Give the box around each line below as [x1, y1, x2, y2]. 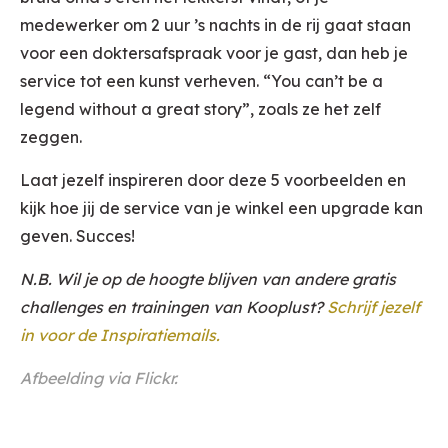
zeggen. [20, 127, 82, 148]
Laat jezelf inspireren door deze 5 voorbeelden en [20, 170, 406, 191]
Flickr [134, 368, 174, 389]
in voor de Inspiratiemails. [20, 325, 224, 346]
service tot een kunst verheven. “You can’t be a [20, 71, 383, 92]
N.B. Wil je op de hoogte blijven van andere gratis [20, 269, 396, 290]
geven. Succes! [20, 226, 135, 247]
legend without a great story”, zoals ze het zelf [20, 99, 381, 120]
